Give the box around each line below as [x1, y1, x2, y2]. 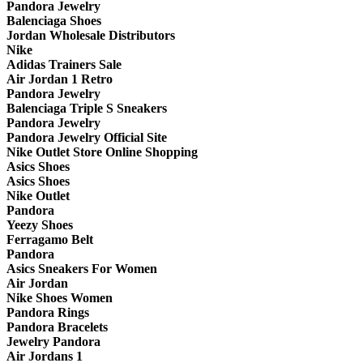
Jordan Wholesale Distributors [6, 28, 175, 43]
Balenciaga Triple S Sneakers [6, 101, 167, 116]
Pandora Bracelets [6, 320, 108, 335]
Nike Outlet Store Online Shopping [6, 145, 198, 160]
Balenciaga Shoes [6, 14, 101, 28]
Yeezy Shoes [6, 218, 73, 233]
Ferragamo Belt [6, 233, 93, 247]
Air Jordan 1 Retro [6, 72, 113, 87]
